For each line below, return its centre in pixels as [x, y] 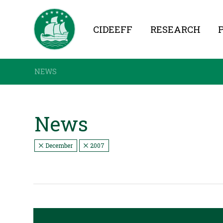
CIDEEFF [113, 29]
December [58, 145]
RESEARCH [175, 29]
